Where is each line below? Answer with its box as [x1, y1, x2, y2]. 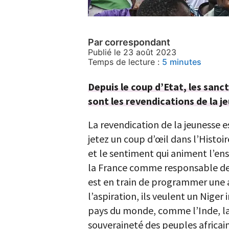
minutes [170, 57, 201, 67]
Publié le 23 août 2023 [88, 47, 176, 57]
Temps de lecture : [88, 57, 159, 67]
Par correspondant [88, 37, 170, 48]
